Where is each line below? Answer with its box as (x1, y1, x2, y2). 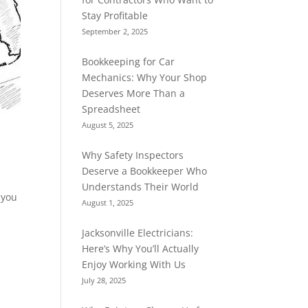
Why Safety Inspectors (82, 148, 184, 162)
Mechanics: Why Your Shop (82, 71, 208, 84)
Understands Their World (82, 180, 199, 193)
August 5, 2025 (82, 120, 134, 130)
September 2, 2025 (82, 26, 148, 36)
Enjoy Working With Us (82, 258, 186, 271)
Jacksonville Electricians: (82, 226, 194, 239)
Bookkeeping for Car (82, 55, 175, 68)
